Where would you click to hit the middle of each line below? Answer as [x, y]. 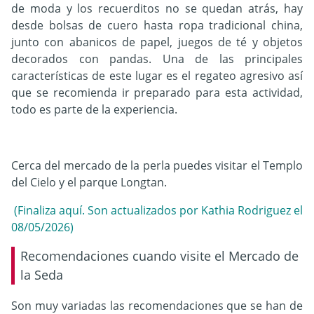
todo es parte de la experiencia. [94, 110]
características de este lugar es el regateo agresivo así [157, 76]
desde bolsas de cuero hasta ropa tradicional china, [157, 26]
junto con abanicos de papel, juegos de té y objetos [157, 42]
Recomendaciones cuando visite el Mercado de [159, 256]
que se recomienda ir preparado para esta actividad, [157, 93]
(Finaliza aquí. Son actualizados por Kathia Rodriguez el [157, 211]
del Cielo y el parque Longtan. [89, 183]
